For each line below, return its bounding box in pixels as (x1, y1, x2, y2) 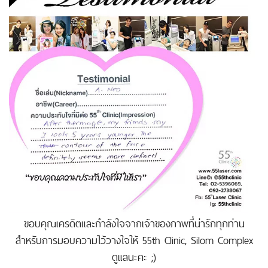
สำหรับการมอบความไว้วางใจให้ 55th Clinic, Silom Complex (15, 231, 253, 249)
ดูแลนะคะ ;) (112, 248, 156, 266)
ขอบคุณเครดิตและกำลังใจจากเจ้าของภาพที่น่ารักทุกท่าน (23, 214, 245, 232)
